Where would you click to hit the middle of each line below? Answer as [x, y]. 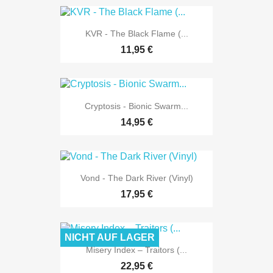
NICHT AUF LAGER [110, 238]
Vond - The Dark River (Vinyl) [136, 178]
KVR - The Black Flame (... [136, 34]
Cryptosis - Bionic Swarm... [136, 106]
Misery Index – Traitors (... [136, 250]
